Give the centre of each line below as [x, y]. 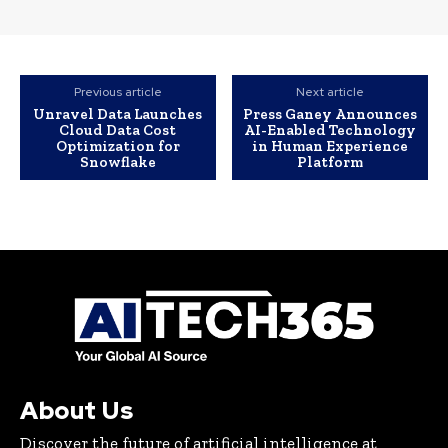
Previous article [117, 92]
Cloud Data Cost [118, 130]
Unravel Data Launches [118, 114]
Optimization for [117, 146]
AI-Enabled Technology [330, 130]
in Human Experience [330, 146]
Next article [330, 92]
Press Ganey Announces [330, 114]
